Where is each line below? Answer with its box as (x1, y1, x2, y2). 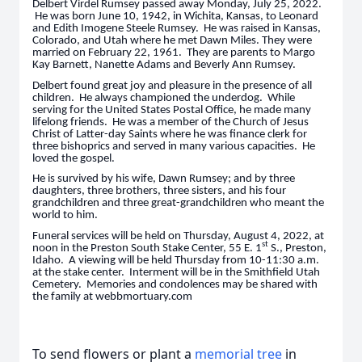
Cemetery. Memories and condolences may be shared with (32, 278, 318, 291)
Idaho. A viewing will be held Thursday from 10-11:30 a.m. (32, 254, 319, 267)
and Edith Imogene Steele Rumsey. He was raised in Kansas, (32, 23, 321, 35)
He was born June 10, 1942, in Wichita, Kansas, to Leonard (32, 11, 318, 23)
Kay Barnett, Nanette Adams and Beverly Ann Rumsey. (32, 59, 296, 71)
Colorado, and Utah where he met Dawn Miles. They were (32, 35, 312, 47)
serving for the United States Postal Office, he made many (32, 103, 311, 116)
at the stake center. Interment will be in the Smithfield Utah (32, 266, 320, 279)
